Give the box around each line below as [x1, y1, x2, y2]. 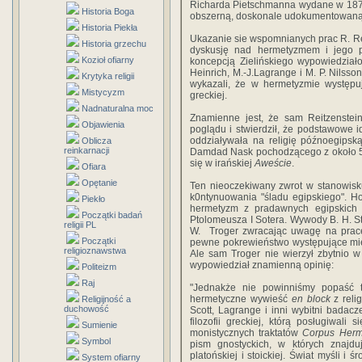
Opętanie [82, 178, 117, 187]
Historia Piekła [82, 23, 137, 32]
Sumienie [82, 320, 117, 330]
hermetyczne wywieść [190, 293, 292, 305]
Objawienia [82, 120, 124, 129]
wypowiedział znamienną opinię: [190, 259, 334, 271]
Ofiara [82, 162, 106, 171]
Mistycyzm [82, 87, 124, 97]
